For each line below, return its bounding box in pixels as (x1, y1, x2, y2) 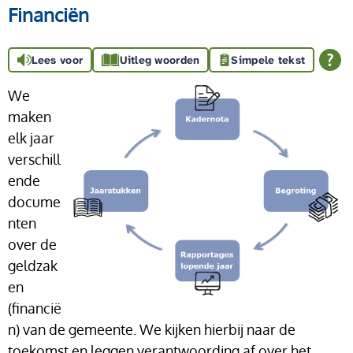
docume (8, 192, 61, 210)
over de (8, 235, 57, 253)
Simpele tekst (231, 52, 306, 67)
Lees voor (31, 52, 84, 67)
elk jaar (8, 128, 54, 147)
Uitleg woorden (119, 52, 200, 67)
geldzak (8, 256, 58, 274)
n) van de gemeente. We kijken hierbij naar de (8, 320, 295, 338)
